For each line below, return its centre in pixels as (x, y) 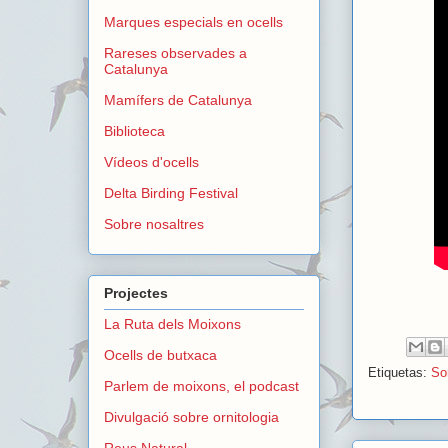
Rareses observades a (175, 53)
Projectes (136, 292)
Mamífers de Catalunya (178, 100)
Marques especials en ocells (193, 22)
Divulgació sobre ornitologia (191, 416)
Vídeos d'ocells (151, 162)
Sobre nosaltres (154, 224)
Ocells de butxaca (160, 354)
